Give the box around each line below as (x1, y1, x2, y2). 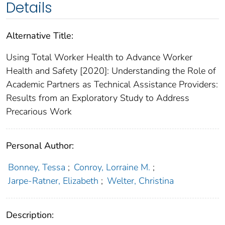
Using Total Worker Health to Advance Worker (6, 51, 192, 64)
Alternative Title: (6, 30, 73, 42)
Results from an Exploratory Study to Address (6, 92, 189, 104)
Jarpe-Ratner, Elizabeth (8, 175, 98, 187)
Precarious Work (6, 105, 72, 118)
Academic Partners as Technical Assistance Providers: (6, 78, 218, 91)
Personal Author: (6, 140, 74, 152)
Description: (6, 209, 54, 221)
